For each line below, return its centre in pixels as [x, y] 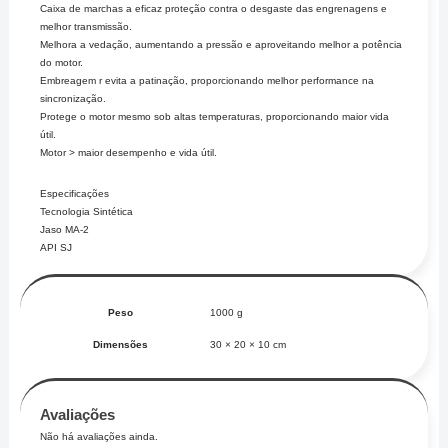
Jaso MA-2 [65, 230]
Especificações [75, 194]
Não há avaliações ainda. [99, 437]
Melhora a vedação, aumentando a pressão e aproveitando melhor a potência [221, 45]
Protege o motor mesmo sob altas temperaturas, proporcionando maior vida [215, 117]
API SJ [56, 248]
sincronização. [73, 99]
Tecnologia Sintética [87, 212]
